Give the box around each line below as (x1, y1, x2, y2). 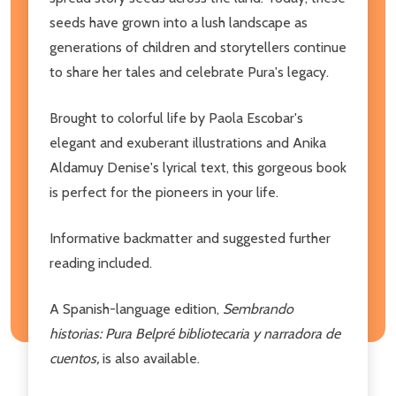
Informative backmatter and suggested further (49, 229, 331, 247)
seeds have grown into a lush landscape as (49, 13, 308, 31)
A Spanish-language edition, (49, 300, 223, 317)
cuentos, (49, 349, 103, 367)
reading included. (49, 254, 152, 271)
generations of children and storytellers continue (49, 38, 346, 56)
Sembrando (223, 300, 293, 317)
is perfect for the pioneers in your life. (49, 183, 278, 201)
